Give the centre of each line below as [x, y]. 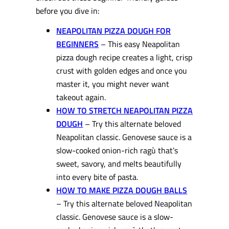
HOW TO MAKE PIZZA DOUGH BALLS [122, 190]
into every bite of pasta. [97, 176]
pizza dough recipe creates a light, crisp [124, 57]
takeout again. [81, 97]
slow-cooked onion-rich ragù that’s [117, 150]
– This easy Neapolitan [140, 43]
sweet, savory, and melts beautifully [119, 163]
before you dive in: [68, 11]
